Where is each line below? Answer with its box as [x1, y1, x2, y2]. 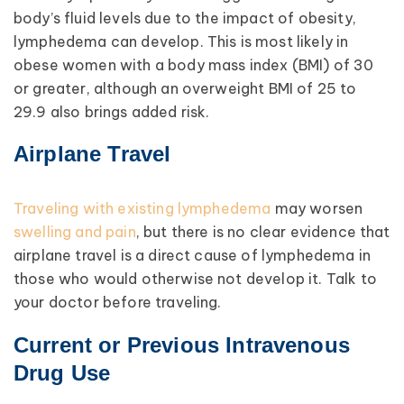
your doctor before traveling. [14, 293, 222, 312]
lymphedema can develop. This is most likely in [14, 32, 349, 50]
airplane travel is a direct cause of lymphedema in [14, 246, 372, 265]
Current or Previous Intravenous [14, 332, 350, 357]
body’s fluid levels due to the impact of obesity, [14, 8, 356, 27]
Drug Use [14, 360, 111, 385]
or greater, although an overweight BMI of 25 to [14, 78, 357, 97]
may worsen [271, 199, 363, 218]
